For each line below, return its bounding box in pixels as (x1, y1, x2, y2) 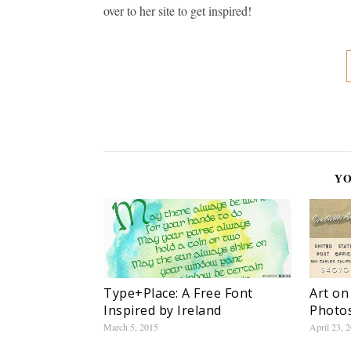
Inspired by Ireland (103, 302, 222, 320)
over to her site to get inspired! (103, 2, 251, 20)
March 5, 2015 (103, 320, 158, 334)
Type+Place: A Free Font (103, 284, 253, 302)
